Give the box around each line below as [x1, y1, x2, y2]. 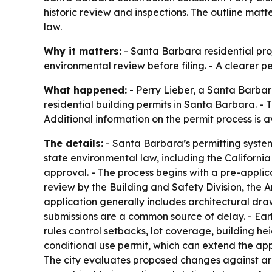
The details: [44, 137, 103, 150]
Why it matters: [44, 45, 121, 58]
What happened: [44, 84, 127, 97]
